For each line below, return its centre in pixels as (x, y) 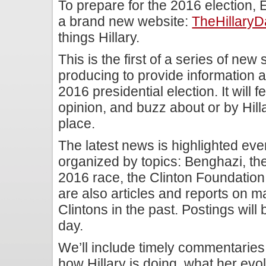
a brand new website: (125, 22)
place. (77, 124)
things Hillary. (99, 38)
